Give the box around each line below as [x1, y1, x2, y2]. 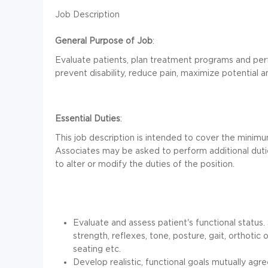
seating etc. [73, 243, 121, 253]
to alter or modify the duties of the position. [55, 159, 234, 168]
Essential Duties [55, 113, 120, 123]
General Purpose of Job [55, 35, 153, 45]
